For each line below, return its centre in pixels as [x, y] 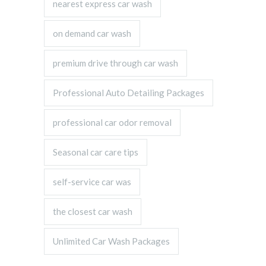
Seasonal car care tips [96, 152]
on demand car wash [92, 33]
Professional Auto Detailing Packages [129, 93]
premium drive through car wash [115, 63]
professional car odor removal [112, 122]
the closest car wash [93, 211]
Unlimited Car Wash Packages [111, 241]
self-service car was [92, 182]
